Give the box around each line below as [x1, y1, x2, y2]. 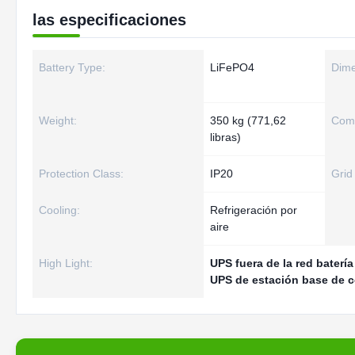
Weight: [39, 114, 77, 127]
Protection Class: [39, 167, 124, 180]
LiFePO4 [210, 61, 254, 74]
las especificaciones [32, 11, 186, 29]
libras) [210, 131, 241, 143]
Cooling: [39, 204, 80, 216]
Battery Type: [39, 61, 105, 74]
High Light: [39, 257, 93, 269]
